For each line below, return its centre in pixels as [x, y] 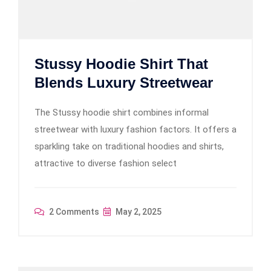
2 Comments [73, 211]
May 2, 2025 [138, 211]
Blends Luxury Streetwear [124, 82]
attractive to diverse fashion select [106, 163]
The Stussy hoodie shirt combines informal [122, 112]
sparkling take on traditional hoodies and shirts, [129, 146]
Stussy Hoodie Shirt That [121, 64]
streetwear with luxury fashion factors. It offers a [135, 129]
